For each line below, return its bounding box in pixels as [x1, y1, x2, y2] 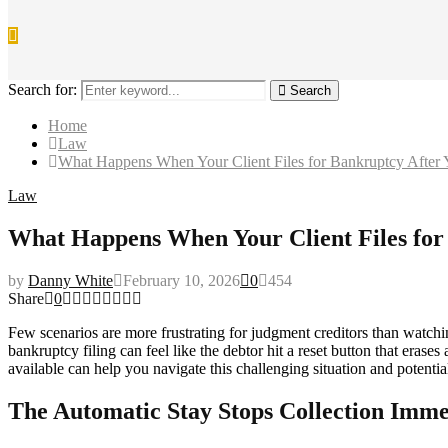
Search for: [8, 81, 77, 98]
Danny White [28, 271, 113, 289]
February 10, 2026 [123, 271, 240, 289]
